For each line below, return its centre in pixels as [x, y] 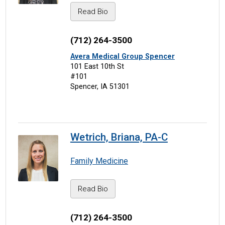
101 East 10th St [97, 66]
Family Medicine [99, 161]
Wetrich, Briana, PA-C [119, 137]
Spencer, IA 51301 [100, 86]
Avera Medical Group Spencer [122, 56]
